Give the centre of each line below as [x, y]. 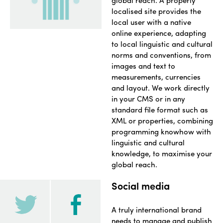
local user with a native [151, 22]
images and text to [143, 66]
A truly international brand [157, 210]
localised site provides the [156, 11]
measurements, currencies [156, 77]
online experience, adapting [159, 33]
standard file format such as [160, 110]
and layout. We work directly [161, 88]
